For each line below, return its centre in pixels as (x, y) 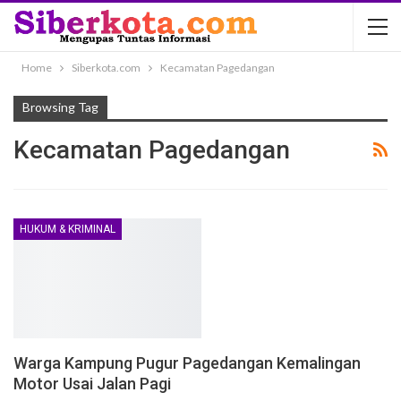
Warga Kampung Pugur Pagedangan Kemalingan (187, 363)
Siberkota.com (106, 68)
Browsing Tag (60, 107)
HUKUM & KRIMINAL (68, 229)
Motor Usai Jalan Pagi (92, 384)
